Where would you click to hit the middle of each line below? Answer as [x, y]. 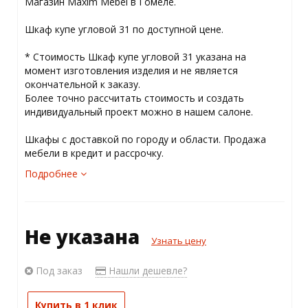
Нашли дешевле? [146, 271]
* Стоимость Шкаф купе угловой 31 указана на [135, 57]
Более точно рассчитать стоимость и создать [134, 98]
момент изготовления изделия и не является [131, 71]
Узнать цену [178, 241]
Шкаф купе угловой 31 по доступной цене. [124, 30]
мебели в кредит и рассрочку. [94, 153]
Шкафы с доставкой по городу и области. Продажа [145, 140]
